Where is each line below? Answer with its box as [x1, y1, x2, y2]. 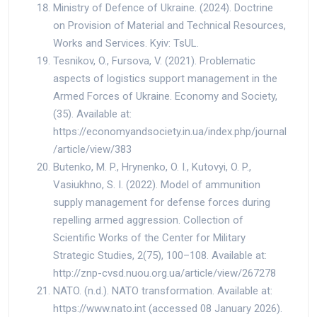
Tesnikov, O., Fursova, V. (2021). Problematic [53, 54, 255, 67]
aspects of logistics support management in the [53, 71, 277, 85]
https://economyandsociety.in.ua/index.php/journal [53, 125, 287, 138]
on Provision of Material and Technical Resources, [53, 18, 286, 32]
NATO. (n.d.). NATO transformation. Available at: [53, 284, 272, 297]
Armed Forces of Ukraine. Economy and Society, [53, 89, 277, 103]
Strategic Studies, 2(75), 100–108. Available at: [53, 248, 267, 262]
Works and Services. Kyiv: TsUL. [53, 36, 199, 50]
